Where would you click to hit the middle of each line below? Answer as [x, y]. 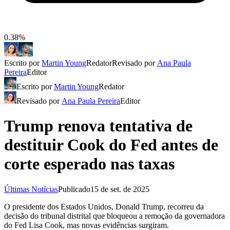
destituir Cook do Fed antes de [111, 145]
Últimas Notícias [31, 189]
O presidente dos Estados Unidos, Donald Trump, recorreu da [104, 206]
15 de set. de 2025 [120, 189]
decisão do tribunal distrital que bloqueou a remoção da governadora [114, 216]
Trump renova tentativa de [98, 126]
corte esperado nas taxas [89, 164]
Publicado [74, 189]
